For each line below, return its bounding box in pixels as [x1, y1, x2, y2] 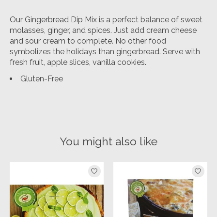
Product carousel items [10, 162, 93, 171]
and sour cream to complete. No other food [10, 36, 166, 46]
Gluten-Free [20, 74, 63, 84]
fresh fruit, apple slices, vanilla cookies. [10, 58, 148, 67]
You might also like [60, 135, 157, 148]
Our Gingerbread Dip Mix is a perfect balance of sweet [10, 15, 202, 25]
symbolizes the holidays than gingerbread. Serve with [10, 47, 200, 57]
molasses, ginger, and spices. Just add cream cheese [10, 26, 197, 35]
